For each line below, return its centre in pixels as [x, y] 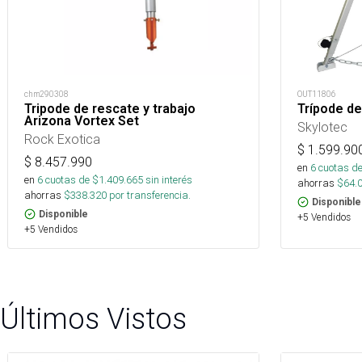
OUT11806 [317, 94]
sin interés [169, 180]
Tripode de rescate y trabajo [110, 109]
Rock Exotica [62, 139]
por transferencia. [149, 195]
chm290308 [46, 94]
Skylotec [322, 127]
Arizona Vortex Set [82, 121]
